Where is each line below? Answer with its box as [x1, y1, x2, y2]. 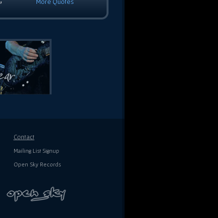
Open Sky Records [13, 161, 61, 168]
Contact [13, 133, 35, 141]
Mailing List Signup [13, 147, 59, 154]
